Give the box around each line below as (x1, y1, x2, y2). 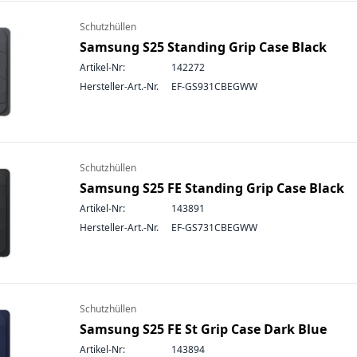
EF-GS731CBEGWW (171, 221, 257, 234)
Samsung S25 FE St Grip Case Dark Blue (80, 320, 327, 338)
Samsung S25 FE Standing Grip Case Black (80, 179, 344, 197)
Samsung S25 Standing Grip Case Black (80, 38, 327, 56)
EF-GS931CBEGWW (171, 80, 257, 93)
